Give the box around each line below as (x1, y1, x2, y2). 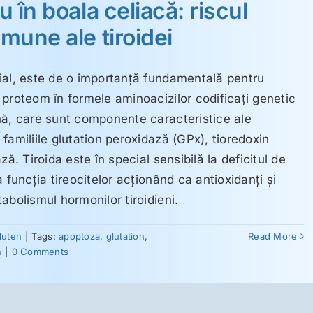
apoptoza (59, 230, 101, 242)
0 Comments (11, 245, 69, 257)
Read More (248, 230, 298, 242)
